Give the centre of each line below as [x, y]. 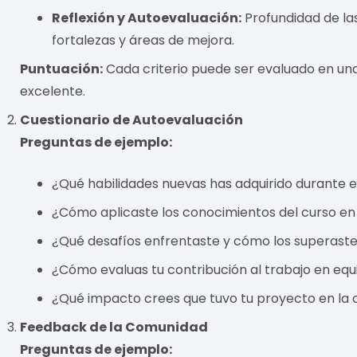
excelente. [53, 91]
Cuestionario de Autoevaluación [132, 120]
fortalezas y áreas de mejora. [143, 40]
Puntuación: [62, 69]
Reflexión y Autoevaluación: [147, 18]
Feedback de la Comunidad [114, 327]
